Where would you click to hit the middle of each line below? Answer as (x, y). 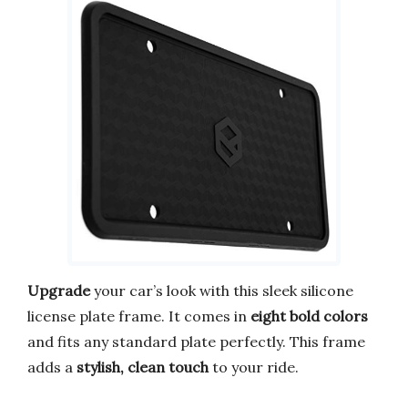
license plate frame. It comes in (139, 316)
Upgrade (59, 290)
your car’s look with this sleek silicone (222, 290)
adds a (52, 367)
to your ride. (254, 367)
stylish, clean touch (143, 367)
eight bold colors (309, 316)
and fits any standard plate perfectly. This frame (196, 341)
